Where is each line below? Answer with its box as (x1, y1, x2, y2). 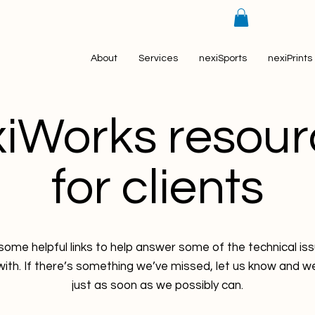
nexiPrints (268, 53, 312, 64)
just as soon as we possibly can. (72, 279, 243, 292)
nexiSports (199, 53, 247, 64)
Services (139, 53, 178, 64)
